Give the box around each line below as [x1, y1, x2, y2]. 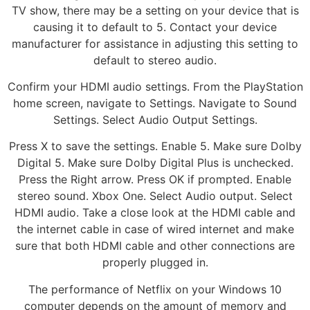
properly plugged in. [102, 255, 208, 270]
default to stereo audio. [93, 53, 217, 67]
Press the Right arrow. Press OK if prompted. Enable [19, 172, 291, 187]
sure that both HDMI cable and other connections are [15, 239, 295, 253]
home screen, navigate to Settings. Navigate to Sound [13, 96, 297, 111]
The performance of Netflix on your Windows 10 [28, 282, 282, 296]
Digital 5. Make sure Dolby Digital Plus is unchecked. [17, 156, 293, 170]
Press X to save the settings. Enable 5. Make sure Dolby [8, 139, 302, 154]
